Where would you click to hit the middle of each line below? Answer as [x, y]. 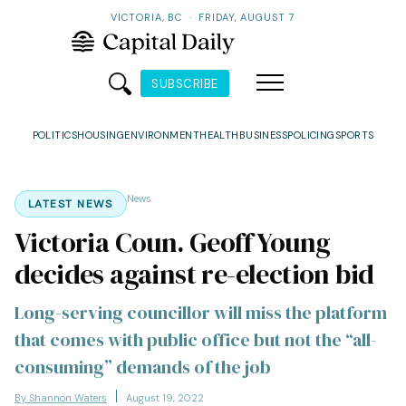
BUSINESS [263, 135]
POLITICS [55, 135]
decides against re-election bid [194, 275]
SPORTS [354, 135]
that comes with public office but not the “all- [196, 340]
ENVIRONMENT [162, 135]
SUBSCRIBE [185, 83]
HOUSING [101, 135]
